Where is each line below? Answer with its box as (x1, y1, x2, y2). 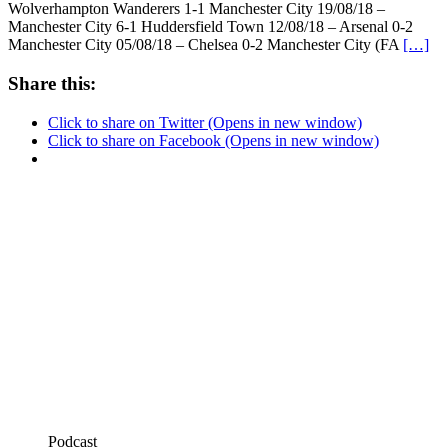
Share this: (8, 72, 96, 94)
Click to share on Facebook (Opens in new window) (48, 131, 379, 149)
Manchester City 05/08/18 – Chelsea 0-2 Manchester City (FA (8, 36, 403, 54)
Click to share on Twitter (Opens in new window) (48, 113, 362, 131)
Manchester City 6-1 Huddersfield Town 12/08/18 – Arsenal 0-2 (8, 18, 413, 36)
